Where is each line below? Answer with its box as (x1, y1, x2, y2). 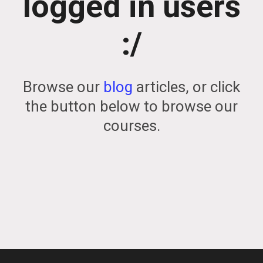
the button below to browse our (25, 97, 238, 115)
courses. (103, 117, 160, 134)
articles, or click (133, 78, 240, 96)
